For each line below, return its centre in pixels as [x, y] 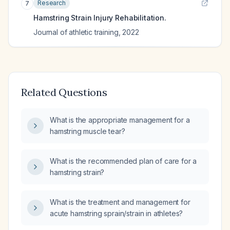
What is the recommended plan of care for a [123, 161]
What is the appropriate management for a [120, 120]
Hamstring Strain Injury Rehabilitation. [100, 18]
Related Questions [64, 92]
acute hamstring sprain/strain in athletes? [117, 213]
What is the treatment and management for [120, 202]
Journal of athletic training [76, 32]
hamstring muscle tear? [88, 131]
